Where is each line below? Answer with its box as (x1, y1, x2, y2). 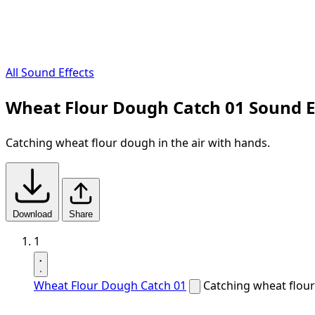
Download (13, 209, 52, 219)
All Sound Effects (6, 65, 94, 81)
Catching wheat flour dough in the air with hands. (6, 135, 270, 150)
